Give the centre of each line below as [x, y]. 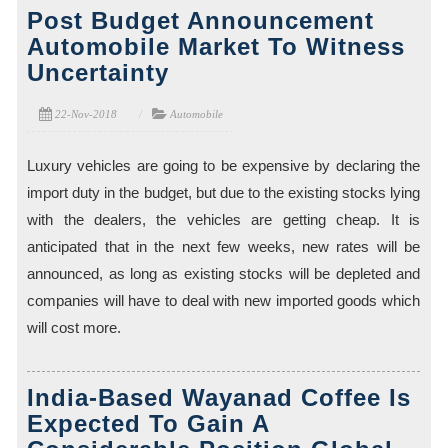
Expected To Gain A [148, 424]
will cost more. [74, 328]
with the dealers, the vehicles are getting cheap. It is [224, 220]
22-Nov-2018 [86, 114]
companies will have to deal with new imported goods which [224, 301]
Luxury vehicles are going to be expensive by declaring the [224, 166]
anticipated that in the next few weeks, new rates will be [224, 247]
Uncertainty [98, 73]
